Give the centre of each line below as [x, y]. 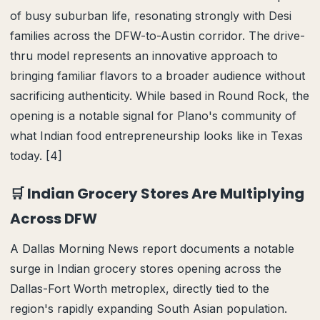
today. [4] [36, 156]
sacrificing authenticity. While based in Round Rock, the [160, 96]
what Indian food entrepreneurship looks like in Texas [156, 136]
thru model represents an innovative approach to [144, 56]
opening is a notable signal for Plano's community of [153, 116]
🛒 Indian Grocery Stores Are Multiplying [157, 194]
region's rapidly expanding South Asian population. [149, 309]
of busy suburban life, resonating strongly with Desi [151, 16]
